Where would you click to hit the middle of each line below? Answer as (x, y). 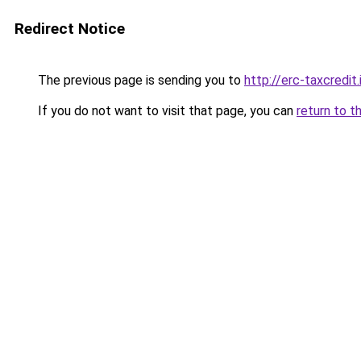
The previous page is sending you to (139, 80)
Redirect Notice (70, 29)
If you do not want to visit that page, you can (166, 111)
